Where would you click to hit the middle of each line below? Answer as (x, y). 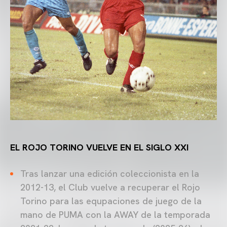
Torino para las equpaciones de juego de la (111, 201)
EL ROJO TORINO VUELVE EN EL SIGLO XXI (101, 147)
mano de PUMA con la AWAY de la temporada (115, 215)
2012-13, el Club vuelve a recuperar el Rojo (110, 187)
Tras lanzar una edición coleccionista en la (110, 174)
